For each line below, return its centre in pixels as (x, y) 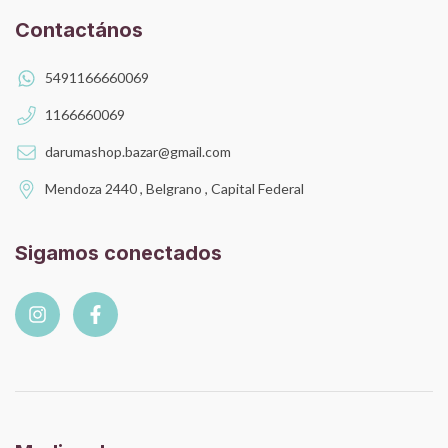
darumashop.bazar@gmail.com (138, 152)
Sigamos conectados (118, 253)
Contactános (79, 30)
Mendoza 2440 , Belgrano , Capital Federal (174, 189)
